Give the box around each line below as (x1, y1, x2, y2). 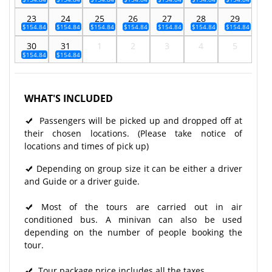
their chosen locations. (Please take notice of (24, 127, 242, 139)
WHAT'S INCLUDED (24, 91, 113, 105)
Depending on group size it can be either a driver (33, 162, 242, 174)
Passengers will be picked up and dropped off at (33, 114, 242, 126)
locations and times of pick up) (24, 140, 154, 152)
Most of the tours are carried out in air (33, 200, 242, 212)
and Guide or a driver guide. (24, 175, 140, 187)
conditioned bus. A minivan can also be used (24, 213, 242, 225)
